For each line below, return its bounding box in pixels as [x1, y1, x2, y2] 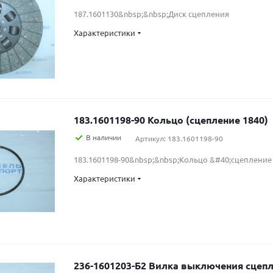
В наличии [86, 132, 121, 142]
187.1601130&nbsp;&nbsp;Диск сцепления [74, 9, 229, 19]
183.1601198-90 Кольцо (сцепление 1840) [147, 113, 268, 126]
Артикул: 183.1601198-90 [135, 133, 223, 143]
